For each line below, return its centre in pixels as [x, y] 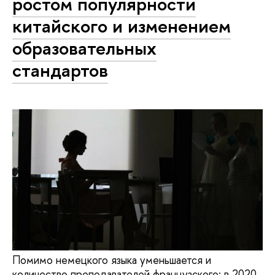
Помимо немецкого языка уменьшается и [112, 260]
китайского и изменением [122, 25]
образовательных [84, 48]
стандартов [60, 70]
